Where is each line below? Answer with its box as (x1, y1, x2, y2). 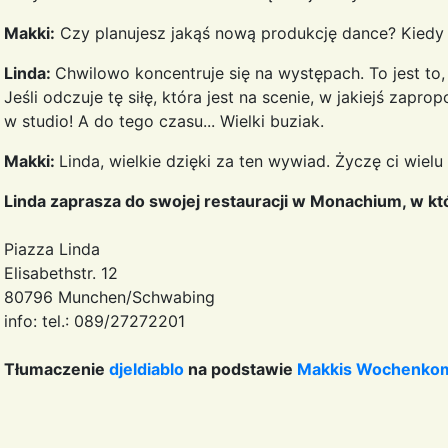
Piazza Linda (4, 238, 100, 259)
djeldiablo (109, 358, 184, 379)
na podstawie (184, 358, 293, 379)
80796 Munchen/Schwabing (4, 286, 215, 307)
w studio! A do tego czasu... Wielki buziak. (4, 110, 324, 131)
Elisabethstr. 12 (4, 262, 118, 283)
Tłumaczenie (4, 358, 109, 379)
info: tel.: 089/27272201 (4, 310, 185, 331)
